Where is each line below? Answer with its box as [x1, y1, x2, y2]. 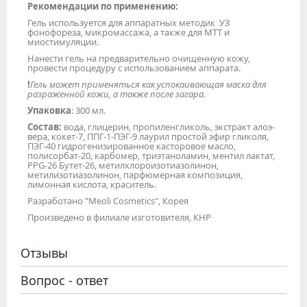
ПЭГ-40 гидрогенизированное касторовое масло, [27, 139, 236, 152]
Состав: [27, 120, 62, 133]
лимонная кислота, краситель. [27, 177, 156, 191]
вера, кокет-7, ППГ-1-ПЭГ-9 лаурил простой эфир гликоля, [27, 130, 269, 143]
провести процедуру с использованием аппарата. [27, 61, 241, 74]
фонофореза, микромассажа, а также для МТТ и [27, 25, 230, 38]
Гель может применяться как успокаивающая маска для [30, 77, 267, 90]
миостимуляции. [27, 35, 99, 48]
